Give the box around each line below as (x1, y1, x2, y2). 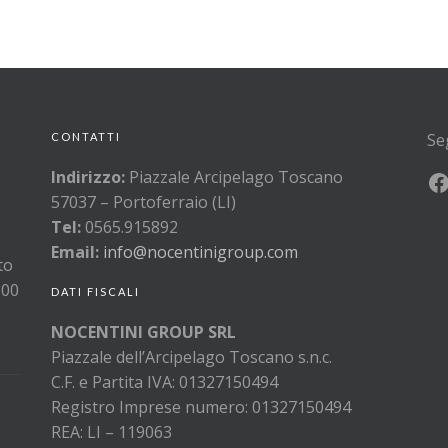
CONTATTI (50, 130, 121, 143)
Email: (50, 241, 103, 263)
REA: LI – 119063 (50, 421, 172, 443)
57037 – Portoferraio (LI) (50, 191, 236, 213)
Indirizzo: (50, 166, 125, 188)
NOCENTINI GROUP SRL (50, 321, 236, 343)
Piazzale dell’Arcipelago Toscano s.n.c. (50, 346, 332, 368)
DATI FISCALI (50, 285, 140, 298)
